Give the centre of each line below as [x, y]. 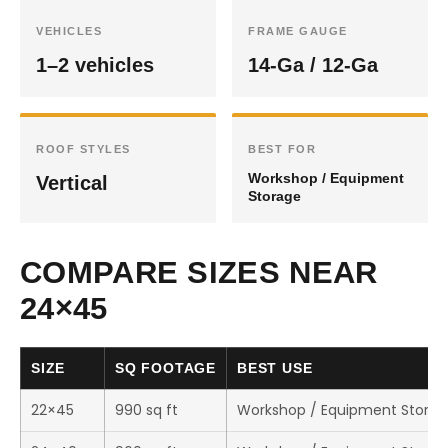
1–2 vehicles [95, 65]
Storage [274, 196]
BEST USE [275, 368]
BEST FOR [282, 149]
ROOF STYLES [83, 149]
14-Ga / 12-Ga [313, 65]
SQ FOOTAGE [165, 368]
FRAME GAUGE [298, 31]
